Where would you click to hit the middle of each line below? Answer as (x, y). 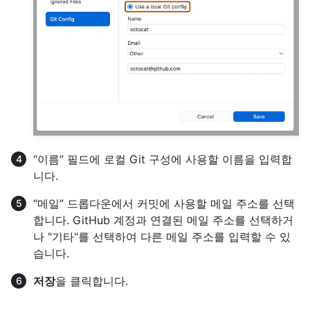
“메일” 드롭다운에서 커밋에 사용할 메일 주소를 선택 (164, 204)
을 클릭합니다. (92, 281)
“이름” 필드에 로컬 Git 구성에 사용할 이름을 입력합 (163, 159)
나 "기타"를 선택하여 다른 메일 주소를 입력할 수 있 (162, 237)
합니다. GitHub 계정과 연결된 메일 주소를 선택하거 (163, 220)
